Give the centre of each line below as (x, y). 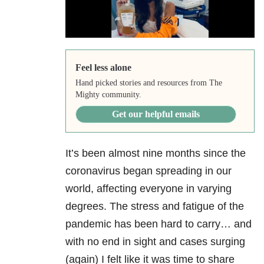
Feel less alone (103, 68)
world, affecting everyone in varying (148, 189)
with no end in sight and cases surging (155, 242)
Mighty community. (108, 95)
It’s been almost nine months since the (156, 154)
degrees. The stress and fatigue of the (155, 207)
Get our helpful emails (156, 114)
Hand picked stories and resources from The (148, 83)
